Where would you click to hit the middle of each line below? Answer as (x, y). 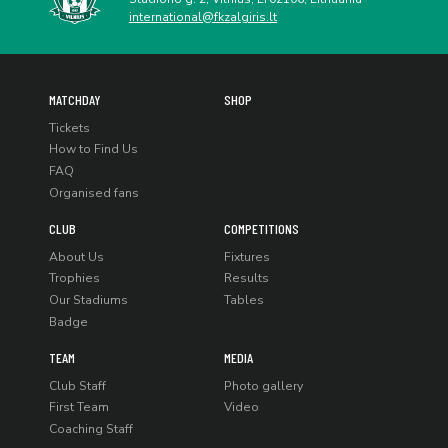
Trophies (74, 278)
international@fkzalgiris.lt (203, 16)
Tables (244, 300)
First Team (79, 407)
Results (246, 278)
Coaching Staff (91, 429)
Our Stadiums (88, 300)
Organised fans (94, 193)
